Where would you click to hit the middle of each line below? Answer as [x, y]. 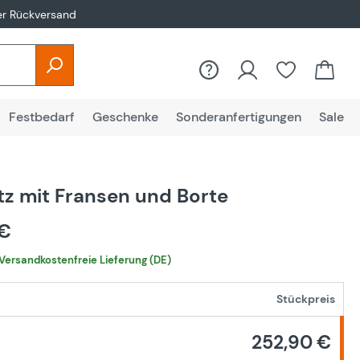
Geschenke [125, 117]
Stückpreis [306, 299]
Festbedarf [41, 117]
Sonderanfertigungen [238, 117]
